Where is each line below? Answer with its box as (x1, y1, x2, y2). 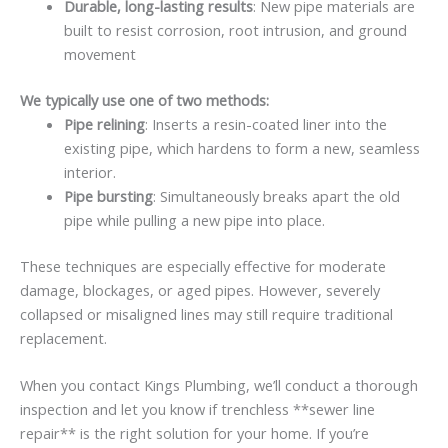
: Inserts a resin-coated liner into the (144, 113, 387, 134)
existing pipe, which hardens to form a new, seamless (63, 137, 420, 158)
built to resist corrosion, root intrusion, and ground (63, 20, 407, 41)
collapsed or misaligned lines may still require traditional (20, 303, 393, 324)
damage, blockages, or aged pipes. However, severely (20, 279, 380, 300)
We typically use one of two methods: (20, 89, 269, 110)
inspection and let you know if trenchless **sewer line (20, 399, 375, 420)
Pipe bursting (63, 185, 153, 206)
